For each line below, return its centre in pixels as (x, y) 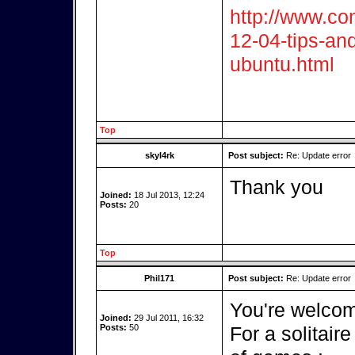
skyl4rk (159, 155)
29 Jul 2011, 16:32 (168, 318)
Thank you (277, 187)
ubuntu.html (282, 64)
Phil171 (159, 278)
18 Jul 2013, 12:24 (168, 195)
